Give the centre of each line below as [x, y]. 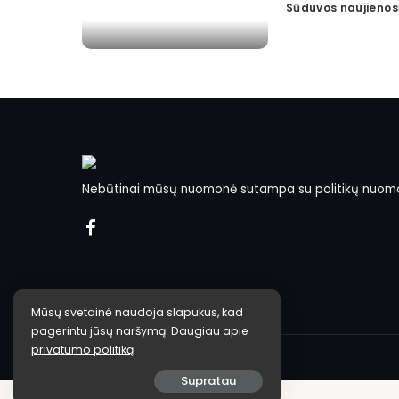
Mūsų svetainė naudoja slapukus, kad [137, 312]
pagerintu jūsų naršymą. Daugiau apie [140, 331]
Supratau [208, 381]
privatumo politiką [82, 350]
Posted [307, 15]
